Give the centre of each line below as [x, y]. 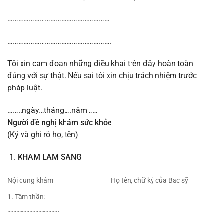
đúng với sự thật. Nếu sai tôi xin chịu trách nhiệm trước [102, 76]
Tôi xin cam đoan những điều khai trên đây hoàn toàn [100, 64]
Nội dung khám [30, 181]
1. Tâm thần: [26, 197]
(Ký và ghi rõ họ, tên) [43, 134]
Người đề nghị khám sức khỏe [60, 122]
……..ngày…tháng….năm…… [53, 110]
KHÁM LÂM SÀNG [49, 157]
